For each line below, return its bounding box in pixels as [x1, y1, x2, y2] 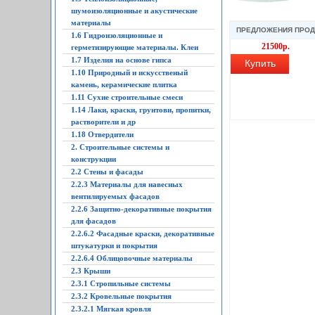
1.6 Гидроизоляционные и [71, 31, 162, 39]
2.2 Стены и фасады [71, 167, 143, 176]
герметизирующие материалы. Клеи [71, 43, 198, 51]
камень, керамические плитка [71, 80, 177, 89]
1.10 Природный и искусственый [71, 68, 188, 77]
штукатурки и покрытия [71, 241, 157, 250]
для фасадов [71, 217, 116, 225]
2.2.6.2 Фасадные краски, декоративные [71, 229, 214, 238]
